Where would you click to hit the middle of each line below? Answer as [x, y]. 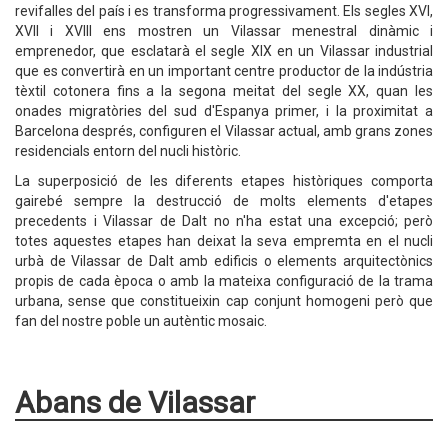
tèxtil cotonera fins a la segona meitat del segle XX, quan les [224, 91]
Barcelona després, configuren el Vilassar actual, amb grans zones [224, 131]
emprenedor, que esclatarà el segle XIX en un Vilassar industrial [224, 51]
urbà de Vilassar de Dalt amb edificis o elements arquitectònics [224, 261]
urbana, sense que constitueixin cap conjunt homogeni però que [224, 301]
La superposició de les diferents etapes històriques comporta [224, 181]
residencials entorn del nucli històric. [128, 151]
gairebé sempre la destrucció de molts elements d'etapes [224, 201]
